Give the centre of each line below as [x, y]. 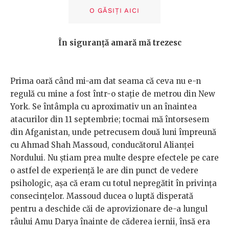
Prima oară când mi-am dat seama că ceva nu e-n [106, 81]
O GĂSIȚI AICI [114, 10]
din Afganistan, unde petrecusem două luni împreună [113, 132]
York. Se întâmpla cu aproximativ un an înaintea [104, 106]
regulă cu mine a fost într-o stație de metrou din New [113, 94]
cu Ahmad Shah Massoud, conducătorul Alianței [102, 145]
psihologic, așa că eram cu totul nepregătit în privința [113, 183]
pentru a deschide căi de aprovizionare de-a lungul [109, 209]
